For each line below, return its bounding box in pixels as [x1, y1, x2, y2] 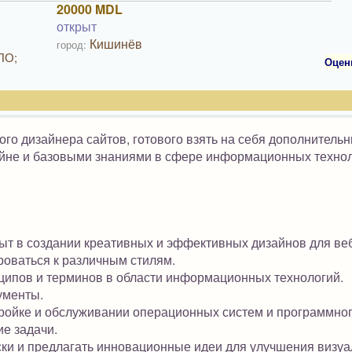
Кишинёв [90, 35, 143, 53]
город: [57, 37, 87, 52]
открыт [57, 17, 97, 35]
